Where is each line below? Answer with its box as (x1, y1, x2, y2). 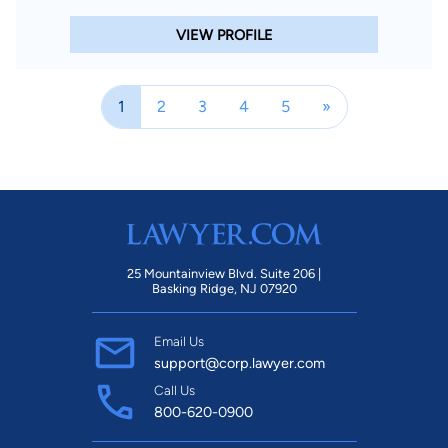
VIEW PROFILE (175, 25, 273, 44)
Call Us (153, 382, 195, 399)
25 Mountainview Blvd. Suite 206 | (127, 266, 321, 282)
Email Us (153, 333, 204, 350)
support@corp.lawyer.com (153, 354, 325, 373)
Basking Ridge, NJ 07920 (151, 281, 297, 297)
